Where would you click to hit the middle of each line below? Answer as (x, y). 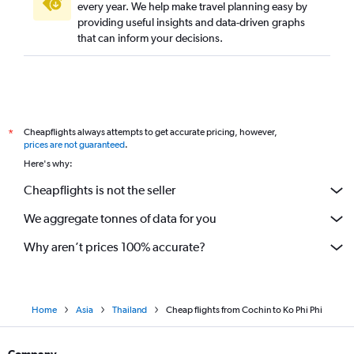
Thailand (130, 309)
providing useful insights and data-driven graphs (191, 22)
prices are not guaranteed (74, 144)
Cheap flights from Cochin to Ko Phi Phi (244, 309)
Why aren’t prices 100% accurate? (115, 247)
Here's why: (48, 163)
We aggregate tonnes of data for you (120, 219)
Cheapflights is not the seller (100, 190)
